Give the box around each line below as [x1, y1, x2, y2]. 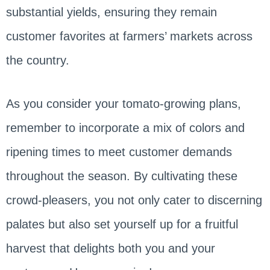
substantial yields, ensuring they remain [5, 5, 217, 19]
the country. [5, 54, 69, 67]
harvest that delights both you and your [5, 242, 215, 256]
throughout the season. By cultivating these [5, 169, 237, 183]
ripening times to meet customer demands [5, 145, 232, 159]
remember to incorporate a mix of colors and [5, 121, 245, 135]
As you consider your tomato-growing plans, [5, 97, 241, 111]
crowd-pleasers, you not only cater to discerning [5, 193, 262, 207]
